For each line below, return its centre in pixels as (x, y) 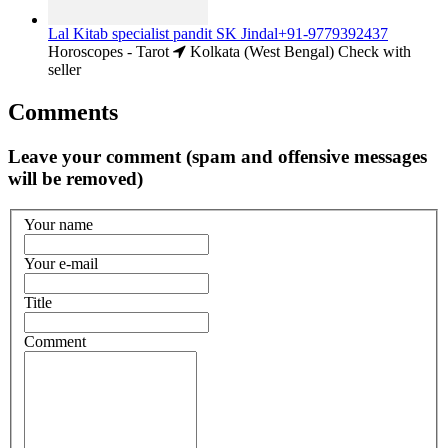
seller (64, 70)
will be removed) (75, 179)
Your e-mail (61, 264)
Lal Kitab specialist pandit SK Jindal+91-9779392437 (218, 34)
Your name (58, 225)
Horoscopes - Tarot (108, 52)
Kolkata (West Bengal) (260, 52)
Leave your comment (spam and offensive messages (217, 157)
